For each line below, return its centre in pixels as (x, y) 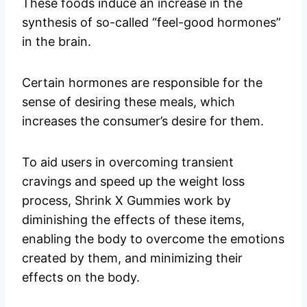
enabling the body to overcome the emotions (153, 239)
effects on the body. (81, 278)
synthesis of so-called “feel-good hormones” (151, 23)
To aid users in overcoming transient (128, 162)
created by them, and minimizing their (132, 258)
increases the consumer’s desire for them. (143, 121)
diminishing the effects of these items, (133, 220)
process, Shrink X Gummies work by (126, 201)
